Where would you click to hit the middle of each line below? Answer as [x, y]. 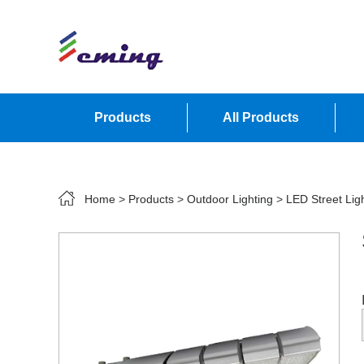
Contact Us [129, 166]
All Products [261, 117]
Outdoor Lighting [230, 199]
